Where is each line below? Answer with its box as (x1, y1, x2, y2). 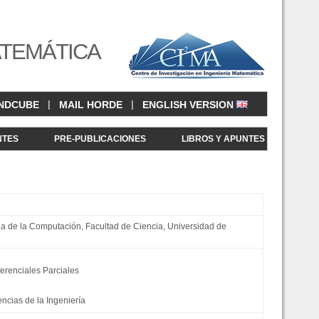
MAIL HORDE (59, 99, 122, 111)
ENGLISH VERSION (142, 99, 236, 111)
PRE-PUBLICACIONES (54, 134, 146, 144)
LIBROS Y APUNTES (182, 134, 265, 144)
